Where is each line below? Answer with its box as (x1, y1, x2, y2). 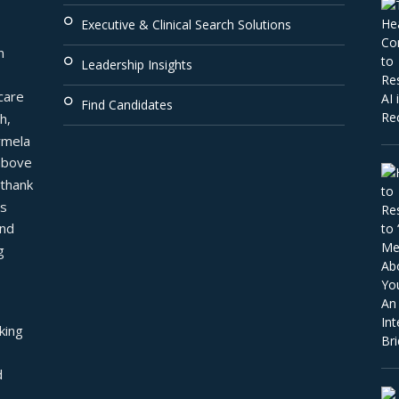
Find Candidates (81, 96, 174, 113)
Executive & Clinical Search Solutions (81, 16, 292, 33)
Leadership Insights (81, 56, 193, 73)
